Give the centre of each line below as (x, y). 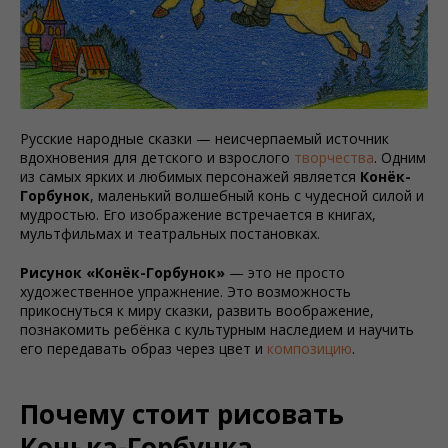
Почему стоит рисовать (182, 414)
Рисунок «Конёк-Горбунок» (122, 272)
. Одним (400, 157)
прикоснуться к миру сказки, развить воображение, (197, 310)
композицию (309, 348)
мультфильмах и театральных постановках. (170, 233)
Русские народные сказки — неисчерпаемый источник (204, 138)
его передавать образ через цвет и (143, 348)
